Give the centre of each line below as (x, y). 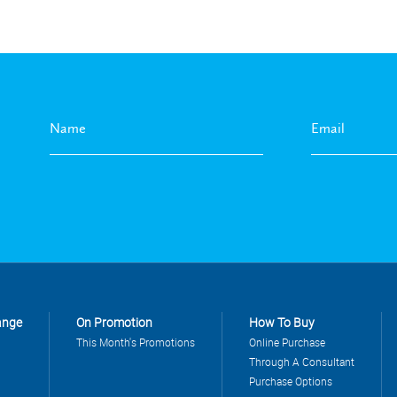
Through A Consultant (302, 361)
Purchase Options (291, 381)
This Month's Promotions (136, 342)
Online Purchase (287, 342)
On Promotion (114, 322)
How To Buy (282, 322)
